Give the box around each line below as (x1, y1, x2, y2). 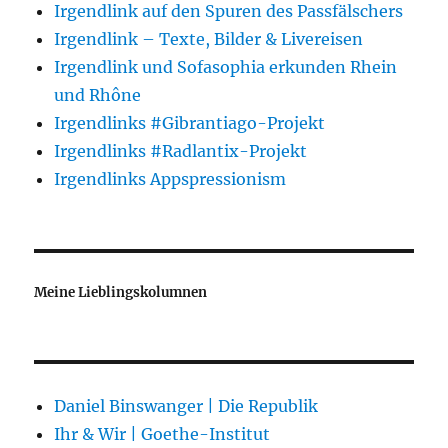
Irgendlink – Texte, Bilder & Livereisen (54, 28, 364, 49)
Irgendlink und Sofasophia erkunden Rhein (54, 56, 398, 77)
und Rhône (54, 84, 142, 105)
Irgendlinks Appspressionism (54, 168, 287, 189)
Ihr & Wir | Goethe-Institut (54, 423, 271, 444)
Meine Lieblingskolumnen (34, 283, 208, 301)
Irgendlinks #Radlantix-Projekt (54, 140, 308, 161)
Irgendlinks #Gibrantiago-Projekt (54, 112, 326, 133)
